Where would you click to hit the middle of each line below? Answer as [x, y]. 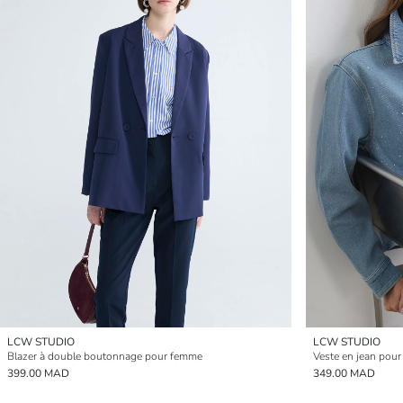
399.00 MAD [38, 373]
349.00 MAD [344, 373]
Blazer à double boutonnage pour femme [105, 356]
